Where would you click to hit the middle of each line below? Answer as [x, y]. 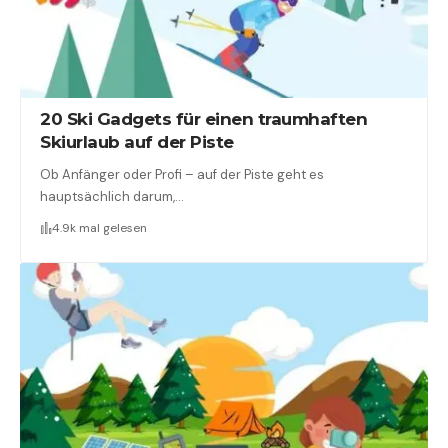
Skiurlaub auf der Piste [137, 141]
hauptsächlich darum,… [112, 196]
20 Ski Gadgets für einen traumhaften [204, 118]
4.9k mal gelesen [100, 227]
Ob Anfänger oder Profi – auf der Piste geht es [182, 174]
